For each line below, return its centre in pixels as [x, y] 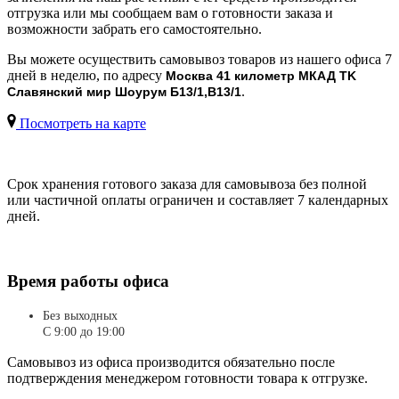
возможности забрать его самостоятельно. [134, 29]
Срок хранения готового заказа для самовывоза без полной [187, 184]
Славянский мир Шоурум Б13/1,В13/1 [124, 92]
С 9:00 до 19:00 [84, 331]
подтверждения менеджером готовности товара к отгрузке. [187, 378]
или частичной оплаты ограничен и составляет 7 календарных [198, 200]
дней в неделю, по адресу [86, 76]
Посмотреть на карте [81, 124]
